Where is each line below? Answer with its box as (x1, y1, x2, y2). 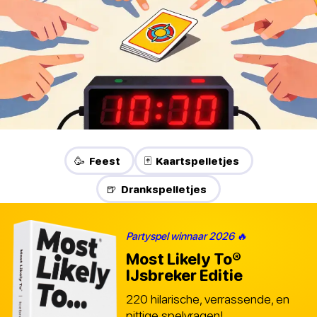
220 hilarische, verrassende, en (126, 291, 289, 306)
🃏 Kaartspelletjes (144, 154, 239, 168)
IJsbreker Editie (126, 265, 243, 284)
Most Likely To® (126, 249, 241, 268)
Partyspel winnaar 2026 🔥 (126, 229, 247, 242)
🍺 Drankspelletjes (106, 183, 207, 196)
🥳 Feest (74, 154, 120, 168)
